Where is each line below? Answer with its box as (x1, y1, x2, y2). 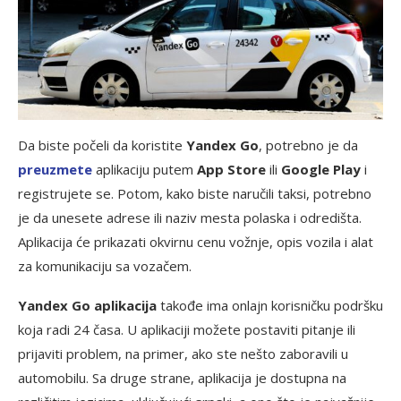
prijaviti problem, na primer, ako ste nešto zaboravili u (18, 344, 348, 363)
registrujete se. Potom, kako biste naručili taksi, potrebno (18, 183, 371, 202)
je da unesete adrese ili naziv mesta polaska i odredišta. (18, 208, 362, 226)
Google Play (281, 159, 361, 178)
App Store (197, 159, 266, 178)
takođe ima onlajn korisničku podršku (157, 295, 383, 314)
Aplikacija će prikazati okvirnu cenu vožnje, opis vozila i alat (18, 232, 373, 251)
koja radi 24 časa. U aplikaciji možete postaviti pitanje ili (18, 320, 355, 338)
